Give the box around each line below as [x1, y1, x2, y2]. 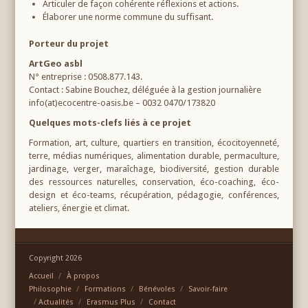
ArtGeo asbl [29, 58, 83, 69]
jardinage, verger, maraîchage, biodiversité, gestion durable [29, 163, 279, 174]
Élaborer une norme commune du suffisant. [43, 11, 214, 22]
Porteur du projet [29, 38, 109, 49]
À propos [67, 271, 100, 280]
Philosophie [29, 284, 72, 294]
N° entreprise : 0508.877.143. [29, 71, 143, 82]
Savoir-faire [188, 284, 228, 294]
